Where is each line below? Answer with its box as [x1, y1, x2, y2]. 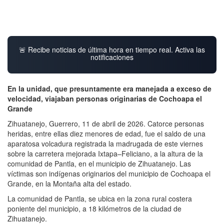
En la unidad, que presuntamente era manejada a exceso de [7, 83, 211, 93]
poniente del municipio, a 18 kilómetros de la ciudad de [7, 203, 181, 213]
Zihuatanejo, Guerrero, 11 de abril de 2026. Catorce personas [7, 118, 204, 128]
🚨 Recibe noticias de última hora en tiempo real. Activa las [19, 44, 205, 54]
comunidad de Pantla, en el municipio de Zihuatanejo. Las [7, 158, 191, 168]
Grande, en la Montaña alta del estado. [7, 178, 131, 188]
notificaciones [90, 51, 133, 62]
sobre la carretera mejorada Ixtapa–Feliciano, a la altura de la [7, 148, 203, 158]
